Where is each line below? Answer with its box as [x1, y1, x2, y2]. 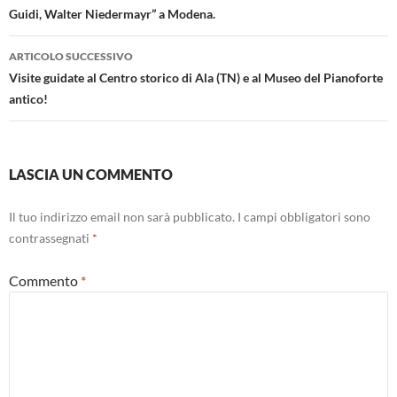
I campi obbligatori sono [237, 208, 370, 224]
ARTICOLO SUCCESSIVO [9, 49, 133, 63]
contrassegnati [9, 230, 92, 245]
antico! [9, 90, 48, 106]
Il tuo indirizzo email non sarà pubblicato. [9, 208, 235, 224]
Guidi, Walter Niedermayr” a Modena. [9, 5, 215, 21]
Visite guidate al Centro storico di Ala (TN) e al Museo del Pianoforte [9, 69, 383, 85]
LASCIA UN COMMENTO [9, 165, 173, 183]
